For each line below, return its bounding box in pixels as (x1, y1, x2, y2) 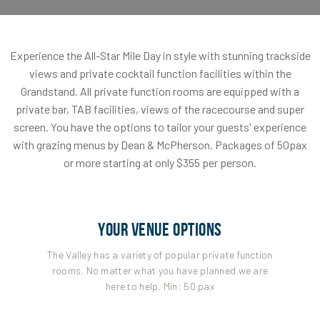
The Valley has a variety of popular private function (47, 248, 273, 261)
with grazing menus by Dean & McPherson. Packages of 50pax (13, 137, 307, 151)
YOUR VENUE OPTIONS (98, 219, 222, 239)
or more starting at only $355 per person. (64, 155, 256, 169)
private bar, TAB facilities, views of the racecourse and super (16, 101, 304, 116)
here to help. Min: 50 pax (105, 279, 214, 292)
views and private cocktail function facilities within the (29, 66, 291, 80)
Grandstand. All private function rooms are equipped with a (21, 84, 299, 98)
